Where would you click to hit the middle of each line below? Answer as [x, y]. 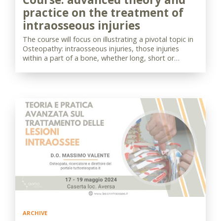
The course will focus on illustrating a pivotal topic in [108, 39]
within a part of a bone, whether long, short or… [101, 58]
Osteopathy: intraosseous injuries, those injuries [101, 49]
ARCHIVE [35, 213]
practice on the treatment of [103, 13]
